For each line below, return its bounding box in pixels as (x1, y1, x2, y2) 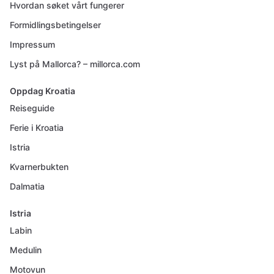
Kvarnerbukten (10, 161, 68, 172)
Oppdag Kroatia (10, 86, 75, 96)
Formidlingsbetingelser (10, 20, 101, 30)
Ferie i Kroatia (10, 122, 64, 133)
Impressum (10, 39, 55, 50)
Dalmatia (10, 181, 45, 191)
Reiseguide (10, 103, 54, 113)
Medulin (10, 245, 42, 255)
